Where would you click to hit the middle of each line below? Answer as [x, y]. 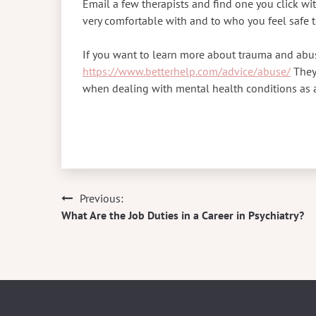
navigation [103, 226]
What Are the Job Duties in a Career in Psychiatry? [183, 215]
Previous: [102, 198]
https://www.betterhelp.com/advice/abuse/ [187, 71]
